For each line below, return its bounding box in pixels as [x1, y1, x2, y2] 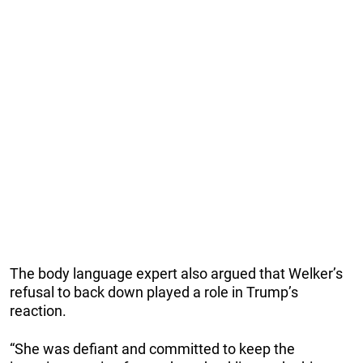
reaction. [10, 302, 66, 320]
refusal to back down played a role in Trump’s [10, 284, 298, 301]
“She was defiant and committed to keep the [10, 340, 295, 358]
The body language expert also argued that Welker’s [10, 265, 343, 283]
